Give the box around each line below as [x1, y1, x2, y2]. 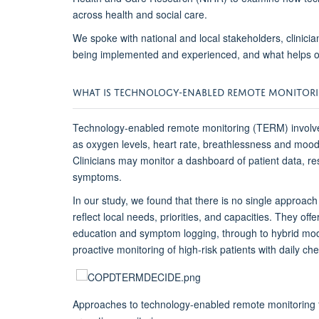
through [222, 225, 260, 240]
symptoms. [73, 169, 122, 184]
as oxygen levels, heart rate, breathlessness [73, 136, 271, 151]
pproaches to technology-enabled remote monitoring [79, 297, 315, 312]
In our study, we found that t [73, 192, 198, 207]
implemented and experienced [100, 46, 237, 61]
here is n [198, 192, 237, 207]
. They [269, 209, 298, 224]
